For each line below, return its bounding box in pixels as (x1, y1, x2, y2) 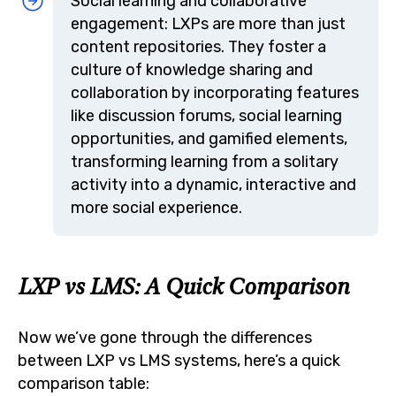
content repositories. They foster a (71, 36, 326, 56)
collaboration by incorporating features (71, 82, 359, 102)
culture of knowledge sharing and (71, 59, 313, 79)
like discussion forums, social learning (71, 105, 342, 125)
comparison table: (18, 373, 149, 392)
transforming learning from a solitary (71, 151, 339, 171)
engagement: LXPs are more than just (71, 13, 346, 33)
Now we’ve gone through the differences (18, 327, 312, 346)
